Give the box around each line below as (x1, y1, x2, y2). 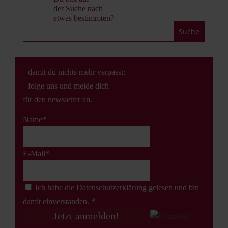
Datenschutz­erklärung (76, 183, 147, 192)
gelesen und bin (146, 183, 199, 192)
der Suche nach (53, 4, 103, 13)
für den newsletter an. (22, 95, 92, 104)
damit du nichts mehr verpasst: (27, 68, 125, 76)
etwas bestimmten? (53, 14, 114, 22)
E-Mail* (22, 149, 49, 158)
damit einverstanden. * (22, 197, 95, 206)
